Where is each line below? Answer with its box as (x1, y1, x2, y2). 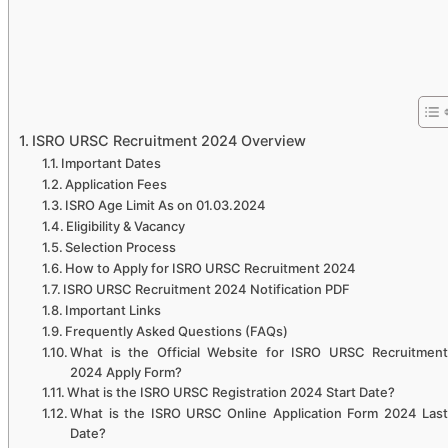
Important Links (65, 301, 162, 318)
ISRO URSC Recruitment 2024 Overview (31, 131, 306, 149)
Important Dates (61, 154, 162, 171)
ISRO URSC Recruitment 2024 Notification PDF (63, 280, 351, 297)
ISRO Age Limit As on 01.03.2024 (65, 196, 267, 213)
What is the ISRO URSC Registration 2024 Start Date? (67, 383, 396, 400)
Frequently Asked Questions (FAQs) (65, 322, 289, 339)
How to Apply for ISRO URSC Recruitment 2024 (65, 259, 357, 276)
